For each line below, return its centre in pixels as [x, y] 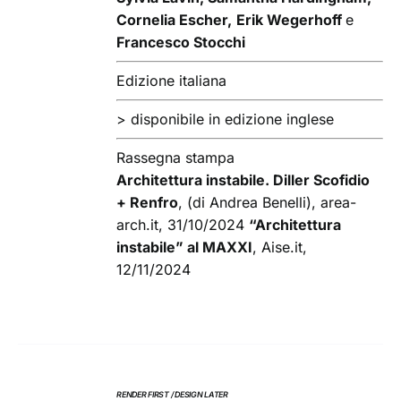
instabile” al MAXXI [185, 247]
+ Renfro [148, 203]
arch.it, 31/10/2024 [181, 225]
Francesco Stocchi [181, 43]
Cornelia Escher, [175, 20]
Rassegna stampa [176, 158]
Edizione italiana [172, 81]
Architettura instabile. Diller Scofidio [243, 180]
